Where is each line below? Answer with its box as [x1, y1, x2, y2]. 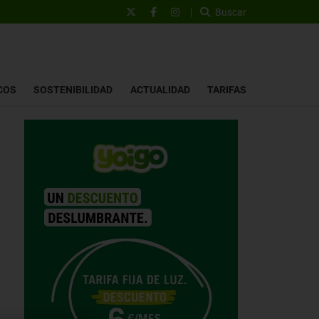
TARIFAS [206, 83, 246, 95]
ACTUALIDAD [130, 83, 190, 95]
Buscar [215, 6, 246, 18]
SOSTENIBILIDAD [33, 83, 113, 95]
